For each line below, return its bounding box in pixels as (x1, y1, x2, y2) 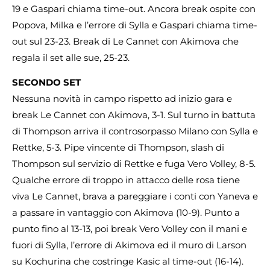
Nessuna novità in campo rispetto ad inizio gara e (12, 93, 232, 105)
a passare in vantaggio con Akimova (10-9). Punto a (12, 207, 240, 219)
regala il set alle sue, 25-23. (12, 52, 130, 64)
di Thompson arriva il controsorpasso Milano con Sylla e (12, 125, 258, 137)
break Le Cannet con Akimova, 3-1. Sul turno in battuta (12, 109, 256, 121)
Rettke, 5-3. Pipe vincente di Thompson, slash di (12, 142, 224, 154)
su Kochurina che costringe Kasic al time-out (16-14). (12, 256, 243, 268)
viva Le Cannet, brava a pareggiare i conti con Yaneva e (12, 190, 258, 202)
